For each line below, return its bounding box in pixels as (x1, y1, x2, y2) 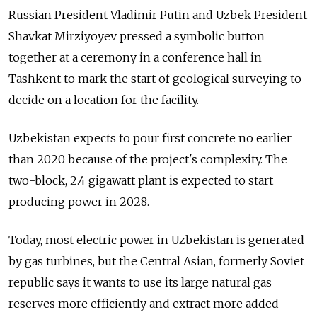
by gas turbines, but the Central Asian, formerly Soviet (8, 253, 304, 268)
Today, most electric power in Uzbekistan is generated (8, 232, 304, 247)
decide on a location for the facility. (8, 92, 199, 107)
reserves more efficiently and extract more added (8, 296, 279, 311)
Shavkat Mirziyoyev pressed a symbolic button (8, 28, 265, 43)
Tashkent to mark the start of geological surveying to (8, 71, 301, 86)
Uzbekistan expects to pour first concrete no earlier (8, 130, 292, 145)
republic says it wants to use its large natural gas (8, 275, 272, 289)
